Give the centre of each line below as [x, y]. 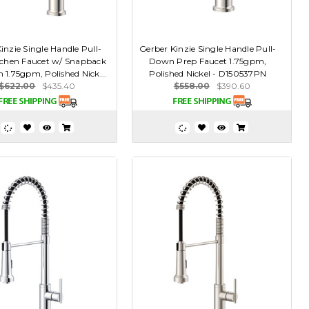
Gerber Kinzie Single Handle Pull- [208, 49]
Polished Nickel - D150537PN [208, 74]
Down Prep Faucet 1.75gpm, [208, 61]
